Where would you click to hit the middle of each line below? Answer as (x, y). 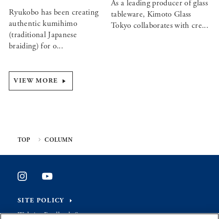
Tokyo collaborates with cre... (159, 26)
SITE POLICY (41, 201)
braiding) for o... (36, 46)
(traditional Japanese (43, 35)
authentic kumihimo (43, 24)
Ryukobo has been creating (54, 13)
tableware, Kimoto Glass (151, 15)
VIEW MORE (36, 81)
